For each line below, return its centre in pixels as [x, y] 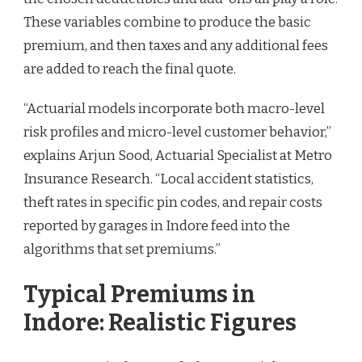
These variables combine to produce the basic [167, 22]
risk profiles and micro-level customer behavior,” [177, 132]
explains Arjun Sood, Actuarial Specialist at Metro [178, 155]
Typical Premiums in [139, 294]
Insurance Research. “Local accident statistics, [168, 179]
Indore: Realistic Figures [160, 322]
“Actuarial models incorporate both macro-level [174, 108]
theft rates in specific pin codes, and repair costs [173, 202]
